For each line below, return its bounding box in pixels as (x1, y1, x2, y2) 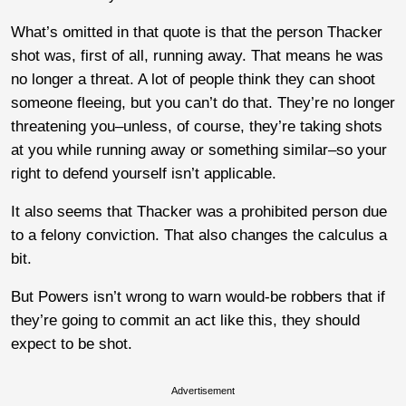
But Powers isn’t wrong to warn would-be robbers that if (11, 287, 385, 305)
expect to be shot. (11, 334, 132, 353)
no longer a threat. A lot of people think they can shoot (11, 70, 375, 88)
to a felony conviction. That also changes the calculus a (11, 226, 387, 244)
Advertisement (171, 384, 235, 396)
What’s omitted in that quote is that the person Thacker (11, 23, 382, 41)
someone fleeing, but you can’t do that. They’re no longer (11, 93, 395, 111)
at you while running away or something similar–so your (11, 140, 387, 159)
